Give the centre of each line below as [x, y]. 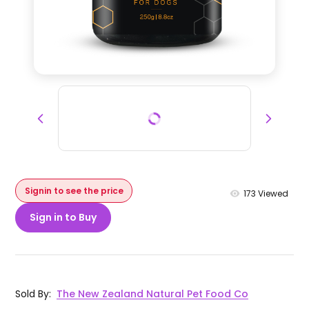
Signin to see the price [74, 190]
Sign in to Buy [63, 218]
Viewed [272, 193]
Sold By [32, 294]
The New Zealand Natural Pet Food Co [153, 294]
